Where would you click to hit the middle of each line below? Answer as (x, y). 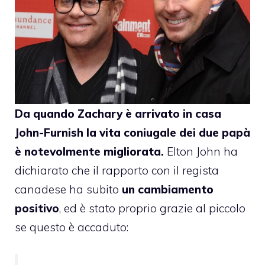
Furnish (64, 133)
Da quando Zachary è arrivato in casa (118, 114)
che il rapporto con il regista (144, 171)
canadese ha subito (68, 190)
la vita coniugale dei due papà (167, 133)
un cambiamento (168, 190)
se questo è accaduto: (72, 227)
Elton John (194, 152)
